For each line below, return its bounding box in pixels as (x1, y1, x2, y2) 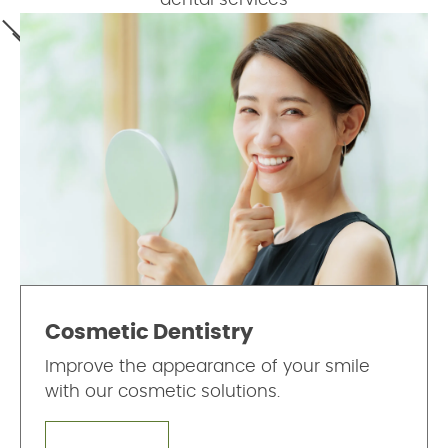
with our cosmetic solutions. (45, 383, 280, 400)
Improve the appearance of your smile (45, 358, 370, 375)
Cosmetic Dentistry (45, 321, 253, 343)
